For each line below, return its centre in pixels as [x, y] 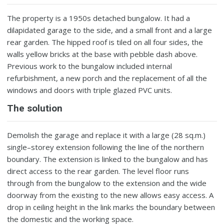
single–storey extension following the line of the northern [106, 147]
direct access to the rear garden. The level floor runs [98, 171]
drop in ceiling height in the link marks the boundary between [111, 207]
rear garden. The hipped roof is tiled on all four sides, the [105, 42]
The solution [35, 108]
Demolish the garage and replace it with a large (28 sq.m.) [106, 135]
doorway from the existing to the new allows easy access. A [110, 195]
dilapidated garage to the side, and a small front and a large [110, 30]
